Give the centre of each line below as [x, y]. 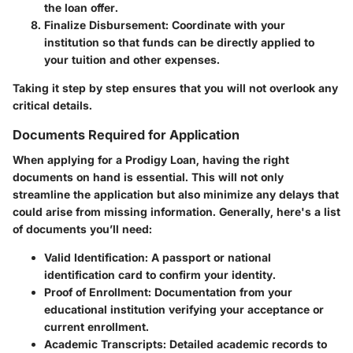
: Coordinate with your [225, 24]
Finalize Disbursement [105, 24]
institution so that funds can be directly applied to [179, 42]
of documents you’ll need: [82, 229]
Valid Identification [95, 257]
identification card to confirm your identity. [160, 274]
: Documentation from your [220, 292]
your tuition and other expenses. [132, 59]
